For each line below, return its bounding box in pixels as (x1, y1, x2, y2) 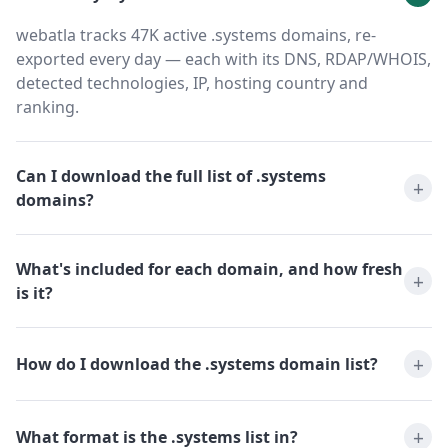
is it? (16, 282, 53, 305)
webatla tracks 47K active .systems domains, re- (16, 24, 376, 47)
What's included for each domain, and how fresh (16, 258, 403, 281)
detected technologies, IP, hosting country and (16, 72, 368, 95)
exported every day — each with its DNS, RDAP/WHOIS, (16, 48, 431, 71)
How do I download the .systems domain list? (16, 353, 378, 376)
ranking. (16, 96, 79, 119)
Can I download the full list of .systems (16, 165, 326, 188)
